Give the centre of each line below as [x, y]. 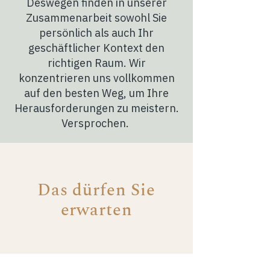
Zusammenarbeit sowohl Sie [96, 18]
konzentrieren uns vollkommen [96, 78]
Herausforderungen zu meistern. [96, 108]
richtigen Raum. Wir [96, 63]
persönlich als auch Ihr [96, 33]
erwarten [96, 210]
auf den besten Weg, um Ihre [96, 93]
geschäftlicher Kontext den [96, 48]
